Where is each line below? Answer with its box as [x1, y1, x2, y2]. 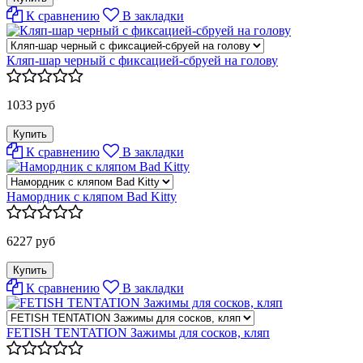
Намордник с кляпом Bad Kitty [6, 189, 177, 203]
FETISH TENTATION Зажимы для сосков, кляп [6, 325, 270, 340]
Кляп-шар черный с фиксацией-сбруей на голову [6, 53, 278, 67]
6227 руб [6, 233, 55, 248]
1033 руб [6, 97, 55, 112]
